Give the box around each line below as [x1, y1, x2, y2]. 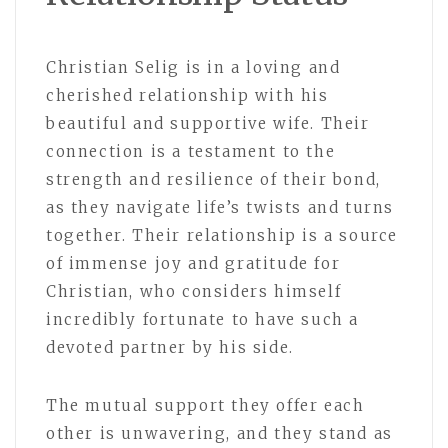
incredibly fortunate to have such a [46, 310, 360, 330]
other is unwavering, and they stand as [46, 424, 393, 444]
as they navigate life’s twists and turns [46, 198, 395, 218]
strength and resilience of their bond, [46, 170, 381, 190]
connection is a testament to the [46, 142, 336, 162]
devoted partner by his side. [46, 338, 294, 358]
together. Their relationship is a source [46, 226, 399, 246]
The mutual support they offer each [46, 396, 365, 416]
